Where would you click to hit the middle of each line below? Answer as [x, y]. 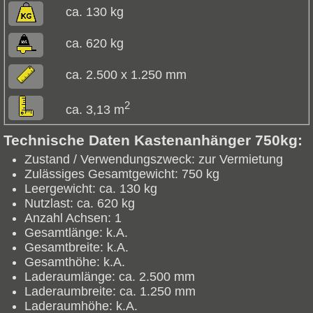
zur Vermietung [239, 160]
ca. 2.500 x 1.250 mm [126, 75]
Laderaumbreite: [70, 292]
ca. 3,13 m [95, 110]
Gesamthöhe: [62, 262]
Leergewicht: [60, 189]
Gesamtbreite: [64, 248]
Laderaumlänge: [70, 277]
